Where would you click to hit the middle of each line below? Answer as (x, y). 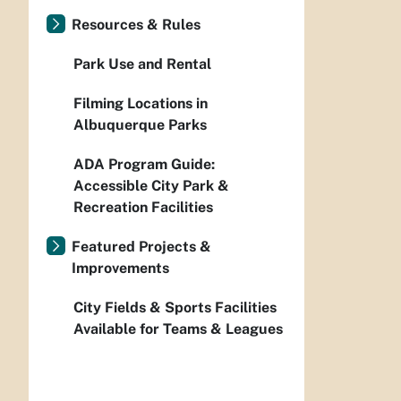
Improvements (120, 268)
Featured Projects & (141, 247)
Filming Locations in (141, 103)
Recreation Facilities (143, 207)
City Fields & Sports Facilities (175, 307)
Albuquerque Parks (140, 125)
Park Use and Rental (142, 64)
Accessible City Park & (151, 186)
